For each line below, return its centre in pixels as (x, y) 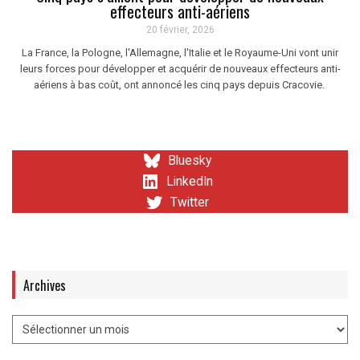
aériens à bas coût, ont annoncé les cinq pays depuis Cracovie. (180, 85)
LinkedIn (190, 182)
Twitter (190, 203)
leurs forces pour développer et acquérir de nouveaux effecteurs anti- (180, 69)
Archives (45, 286)
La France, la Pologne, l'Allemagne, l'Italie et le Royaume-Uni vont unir (180, 53)
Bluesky (190, 161)
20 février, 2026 (180, 30)
